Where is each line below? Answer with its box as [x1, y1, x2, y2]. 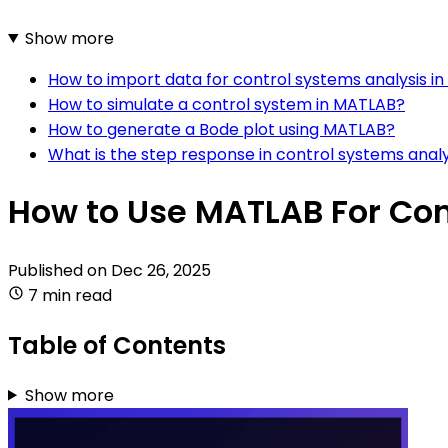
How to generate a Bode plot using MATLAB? [48, 117, 395, 141]
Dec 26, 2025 [111, 258, 211, 282]
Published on [8, 258, 111, 282]
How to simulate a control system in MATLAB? [48, 92, 405, 116]
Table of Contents [8, 328, 226, 362]
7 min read [28, 283, 112, 307]
